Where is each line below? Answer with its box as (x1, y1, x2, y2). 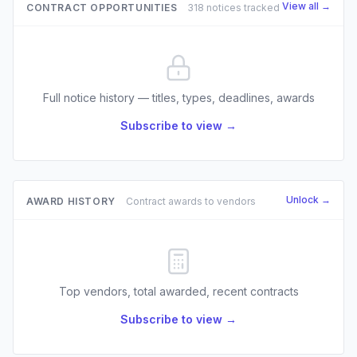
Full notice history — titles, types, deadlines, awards (42, 91, 315, 104)
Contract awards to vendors (125, 195, 256, 207)
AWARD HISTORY (26, 195, 116, 207)
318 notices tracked (187, 2, 280, 14)
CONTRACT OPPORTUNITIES (26, 2, 178, 14)
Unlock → (286, 194, 331, 206)
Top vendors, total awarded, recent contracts (58, 284, 299, 298)
